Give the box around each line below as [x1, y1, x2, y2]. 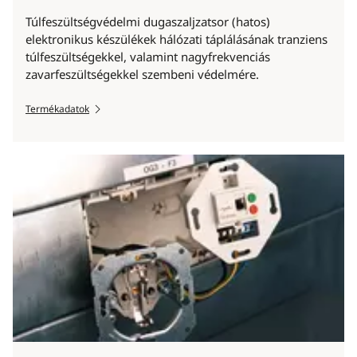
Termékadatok [25, 101, 89, 116]
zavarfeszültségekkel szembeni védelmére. [25, 65, 259, 82]
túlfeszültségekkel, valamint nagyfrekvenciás [25, 48, 270, 65]
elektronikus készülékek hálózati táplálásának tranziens [25, 30, 328, 47]
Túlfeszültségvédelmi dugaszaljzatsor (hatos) [25, 13, 270, 29]
